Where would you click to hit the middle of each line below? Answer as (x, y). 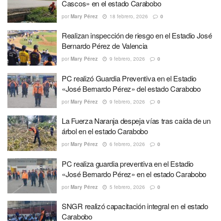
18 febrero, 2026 (128, 16)
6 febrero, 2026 (127, 144)
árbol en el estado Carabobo (105, 131)
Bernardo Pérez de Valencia (105, 46)
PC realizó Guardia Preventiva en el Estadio (129, 78)
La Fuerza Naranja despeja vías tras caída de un (136, 121)
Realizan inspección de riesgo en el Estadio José (137, 35)
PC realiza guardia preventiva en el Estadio (128, 163)
